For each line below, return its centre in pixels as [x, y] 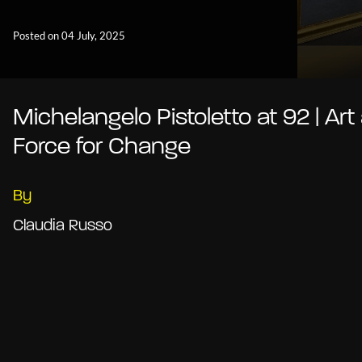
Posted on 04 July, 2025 [69, 36]
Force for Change [102, 148]
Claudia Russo [63, 227]
